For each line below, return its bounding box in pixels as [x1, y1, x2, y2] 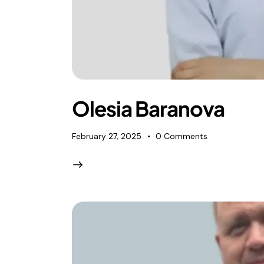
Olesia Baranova [72, 95, 225, 121]
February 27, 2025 [72, 131, 141, 142]
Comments [164, 131, 208, 142]
